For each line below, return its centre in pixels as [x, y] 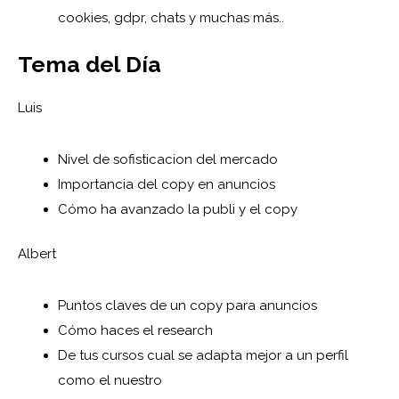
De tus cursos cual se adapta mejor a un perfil [203, 356]
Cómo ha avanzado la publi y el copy [178, 209]
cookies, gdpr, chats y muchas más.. [171, 18]
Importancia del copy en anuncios [167, 184]
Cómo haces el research [135, 331]
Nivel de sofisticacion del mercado [168, 159]
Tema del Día [90, 64]
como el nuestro [110, 381]
